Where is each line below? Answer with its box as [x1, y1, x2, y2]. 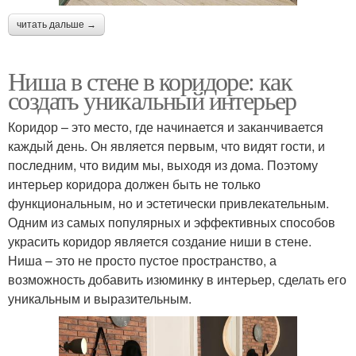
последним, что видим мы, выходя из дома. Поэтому [8, 155, 318, 174]
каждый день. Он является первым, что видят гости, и [8, 136, 325, 155]
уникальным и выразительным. [8, 288, 192, 308]
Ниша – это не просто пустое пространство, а [8, 250, 277, 269]
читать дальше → [17, 18, 96, 30]
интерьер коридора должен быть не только [8, 174, 261, 193]
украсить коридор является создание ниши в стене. [8, 231, 311, 250]
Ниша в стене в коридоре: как [8, 63, 292, 98]
